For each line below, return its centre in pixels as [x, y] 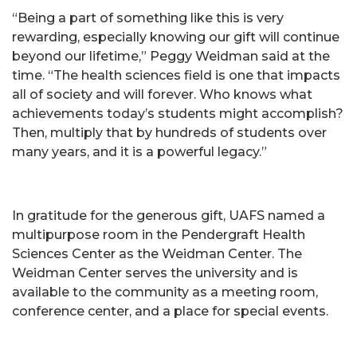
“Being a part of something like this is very [148, 18]
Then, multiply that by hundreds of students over [169, 133]
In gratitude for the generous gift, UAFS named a [169, 216]
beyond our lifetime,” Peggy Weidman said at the [171, 56]
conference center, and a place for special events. [170, 311]
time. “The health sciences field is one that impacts [176, 75]
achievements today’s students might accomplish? [178, 114]
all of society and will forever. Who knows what [162, 94]
